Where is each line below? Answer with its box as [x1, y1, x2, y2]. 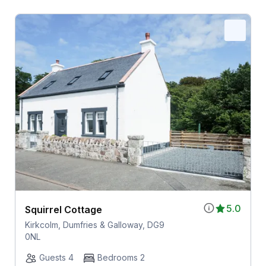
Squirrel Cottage [24, 204, 102, 216]
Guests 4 [39, 252, 74, 263]
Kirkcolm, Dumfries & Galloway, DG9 [24, 220, 164, 230]
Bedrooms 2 [97, 252, 145, 263]
